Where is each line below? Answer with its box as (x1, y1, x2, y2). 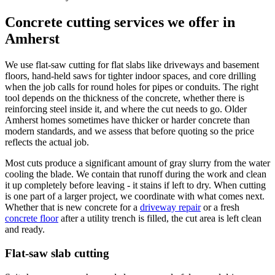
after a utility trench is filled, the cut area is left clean (58, 213, 261, 224)
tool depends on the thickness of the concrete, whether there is (5, 93, 244, 104)
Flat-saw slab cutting (5, 247, 109, 260)
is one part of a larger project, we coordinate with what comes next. (5, 191, 265, 202)
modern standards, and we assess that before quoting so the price (5, 126, 254, 137)
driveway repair (140, 202, 201, 213)
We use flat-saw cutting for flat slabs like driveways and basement (5, 60, 259, 71)
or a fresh (201, 202, 239, 213)
